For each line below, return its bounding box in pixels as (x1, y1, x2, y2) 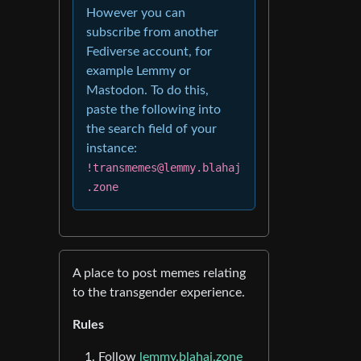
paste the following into (86, 103, 221, 116)
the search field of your (86, 122, 217, 135)
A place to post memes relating (73, 267, 246, 280)
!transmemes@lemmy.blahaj (86, 161, 241, 174)
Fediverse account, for (86, 45, 212, 58)
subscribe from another (86, 26, 218, 39)
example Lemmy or (86, 64, 191, 77)
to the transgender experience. (73, 286, 245, 299)
